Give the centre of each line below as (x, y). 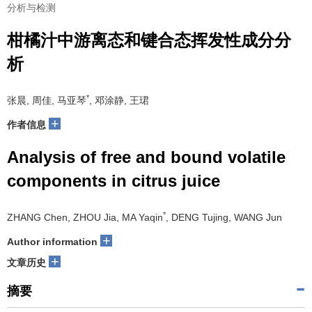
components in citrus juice (114, 181)
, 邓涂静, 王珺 (119, 100)
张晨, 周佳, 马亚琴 (47, 100)
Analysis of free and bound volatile (146, 157)
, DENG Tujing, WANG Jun (224, 217)
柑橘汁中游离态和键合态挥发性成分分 (149, 40)
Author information (52, 242)
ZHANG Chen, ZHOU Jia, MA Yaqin (85, 217)
